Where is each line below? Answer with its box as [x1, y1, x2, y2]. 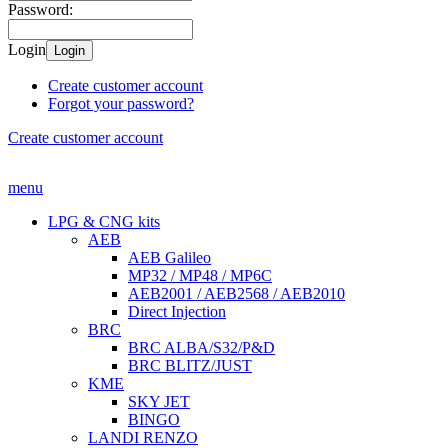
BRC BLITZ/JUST [128, 357, 252, 374]
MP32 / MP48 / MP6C [128, 267, 272, 284]
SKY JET [128, 393, 190, 410]
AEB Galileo [128, 249, 211, 266]
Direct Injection [128, 303, 226, 320]
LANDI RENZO [88, 429, 198, 446]
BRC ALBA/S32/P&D [128, 339, 275, 356]
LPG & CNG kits [48, 213, 160, 230]
